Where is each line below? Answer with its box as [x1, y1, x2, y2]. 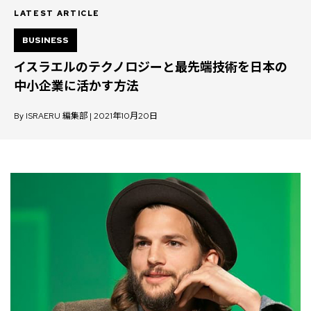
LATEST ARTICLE [14, 8, 101, 18]
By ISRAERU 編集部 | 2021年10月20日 [14, 110, 158, 121]
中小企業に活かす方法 [14, 78, 139, 94]
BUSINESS [22, 35, 69, 46]
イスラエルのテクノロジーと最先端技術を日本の [14, 59, 287, 75]
